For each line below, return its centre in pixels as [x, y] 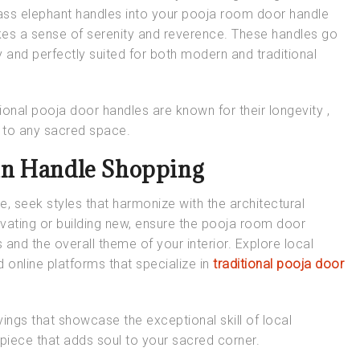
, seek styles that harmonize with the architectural [156, 203]
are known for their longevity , [239, 110]
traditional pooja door [278, 264]
